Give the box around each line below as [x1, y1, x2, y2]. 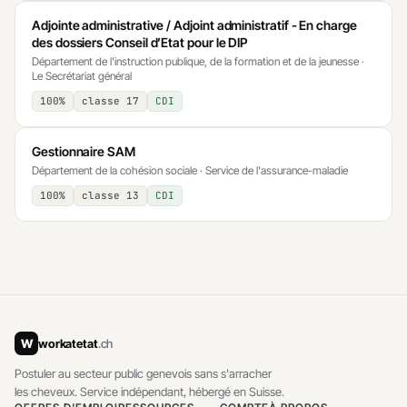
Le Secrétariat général [32, 68, 132, 83]
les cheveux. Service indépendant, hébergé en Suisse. [15, 383, 284, 399]
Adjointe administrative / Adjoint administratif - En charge [32, 16, 357, 33]
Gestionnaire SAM [32, 143, 135, 159]
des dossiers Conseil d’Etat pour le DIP [32, 34, 248, 50]
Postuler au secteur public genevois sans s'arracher [15, 365, 272, 381]
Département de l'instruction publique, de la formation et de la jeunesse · [32, 54, 364, 68]
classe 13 [82, 188, 139, 202]
